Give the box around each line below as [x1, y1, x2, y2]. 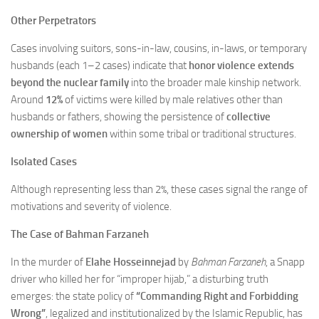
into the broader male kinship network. [129, 75, 301, 89]
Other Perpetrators [11, 14, 96, 27]
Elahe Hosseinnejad [85, 255, 176, 268]
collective [226, 110, 271, 123]
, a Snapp [266, 255, 305, 268]
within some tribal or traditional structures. [108, 127, 296, 140]
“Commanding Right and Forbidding [136, 289, 298, 303]
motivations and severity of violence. [11, 199, 172, 213]
